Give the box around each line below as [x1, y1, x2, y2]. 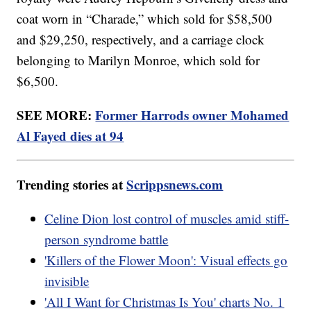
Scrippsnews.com [126, 175, 224, 194]
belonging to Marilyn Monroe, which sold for [17, 51, 260, 69]
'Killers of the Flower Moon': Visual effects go [44, 251, 288, 269]
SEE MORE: [17, 106, 96, 125]
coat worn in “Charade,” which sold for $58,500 [17, 10, 273, 28]
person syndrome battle [44, 230, 169, 249]
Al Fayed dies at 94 [17, 126, 124, 146]
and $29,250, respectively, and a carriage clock [17, 31, 265, 49]
